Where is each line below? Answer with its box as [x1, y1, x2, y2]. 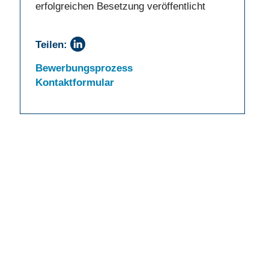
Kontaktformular [35, 76, 114, 89]
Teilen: [35, 38, 67, 50]
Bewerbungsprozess [35, 62, 133, 74]
